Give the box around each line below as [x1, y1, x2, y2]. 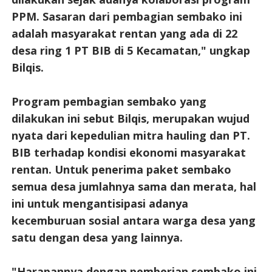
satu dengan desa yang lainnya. [11, 229, 183, 245]
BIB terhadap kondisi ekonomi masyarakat [11, 144, 246, 160]
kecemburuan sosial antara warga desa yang [11, 212, 256, 228]
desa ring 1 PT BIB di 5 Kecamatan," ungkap [11, 42, 250, 58]
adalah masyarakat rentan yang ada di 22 [11, 25, 237, 41]
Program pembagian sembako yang [11, 93, 206, 109]
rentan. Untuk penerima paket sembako [11, 161, 231, 177]
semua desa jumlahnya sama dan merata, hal [11, 178, 256, 194]
